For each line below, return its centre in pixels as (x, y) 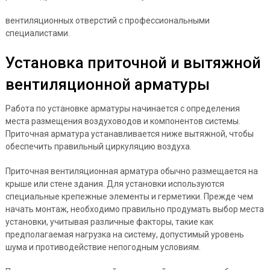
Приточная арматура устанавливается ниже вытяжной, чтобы (129, 133)
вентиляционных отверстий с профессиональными (107, 20)
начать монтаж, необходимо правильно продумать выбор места (134, 209)
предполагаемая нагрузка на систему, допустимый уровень (124, 234)
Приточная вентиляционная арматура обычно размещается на (131, 171)
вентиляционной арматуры (107, 84)
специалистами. (37, 33)
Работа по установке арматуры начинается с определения (122, 108)
